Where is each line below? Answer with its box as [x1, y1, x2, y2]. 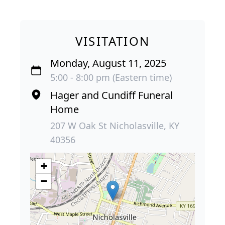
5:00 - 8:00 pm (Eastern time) [50, 71, 172, 83]
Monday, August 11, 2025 [50, 56, 166, 70]
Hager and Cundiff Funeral [50, 88, 173, 102]
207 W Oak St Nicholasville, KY [50, 119, 179, 132]
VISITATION [75, 32, 150, 49]
